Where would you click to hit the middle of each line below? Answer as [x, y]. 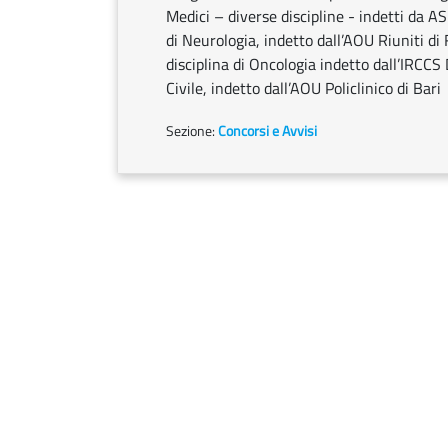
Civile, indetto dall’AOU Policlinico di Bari [303, 88]
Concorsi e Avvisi [267, 130]
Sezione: [192, 130]
